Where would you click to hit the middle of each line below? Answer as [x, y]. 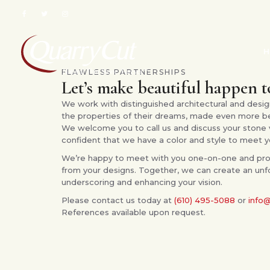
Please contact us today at [118, 200]
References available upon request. [133, 212]
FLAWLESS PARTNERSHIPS [124, 72]
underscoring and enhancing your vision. [142, 182]
